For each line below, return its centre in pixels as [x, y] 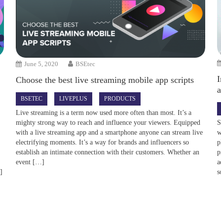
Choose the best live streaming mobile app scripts [105, 80]
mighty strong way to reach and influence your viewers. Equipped [108, 122]
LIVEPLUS [74, 98]
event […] [30, 162]
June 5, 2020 [41, 64]
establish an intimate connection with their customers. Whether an [108, 152]
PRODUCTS [120, 98]
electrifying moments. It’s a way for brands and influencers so [103, 142]
